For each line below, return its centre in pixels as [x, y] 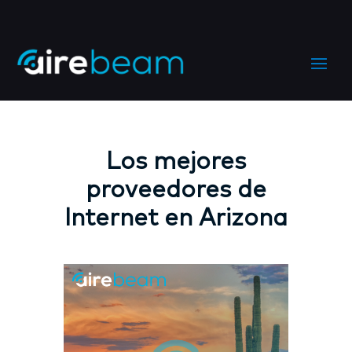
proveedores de [176, 191]
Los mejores [176, 162]
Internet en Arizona [176, 219]
